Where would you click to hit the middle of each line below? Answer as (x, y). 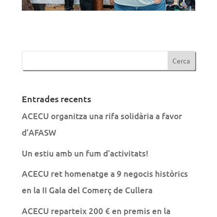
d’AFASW (39, 133)
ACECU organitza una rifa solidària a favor (102, 116)
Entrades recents (56, 99)
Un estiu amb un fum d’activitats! (85, 153)
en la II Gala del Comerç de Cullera (87, 190)
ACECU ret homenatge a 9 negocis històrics (105, 174)
